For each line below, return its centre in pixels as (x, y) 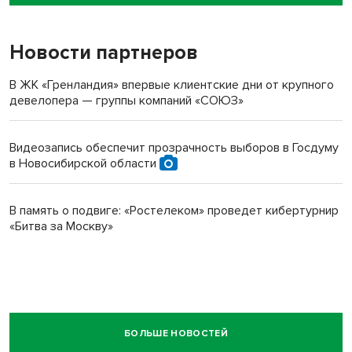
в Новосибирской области (84, 163)
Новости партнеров (104, 52)
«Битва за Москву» (61, 226)
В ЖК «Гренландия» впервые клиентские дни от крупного (172, 84)
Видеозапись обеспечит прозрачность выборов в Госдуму (174, 147)
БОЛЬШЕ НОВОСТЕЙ (176, 334)
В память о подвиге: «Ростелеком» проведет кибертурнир (174, 210)
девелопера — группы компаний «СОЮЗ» (126, 100)
